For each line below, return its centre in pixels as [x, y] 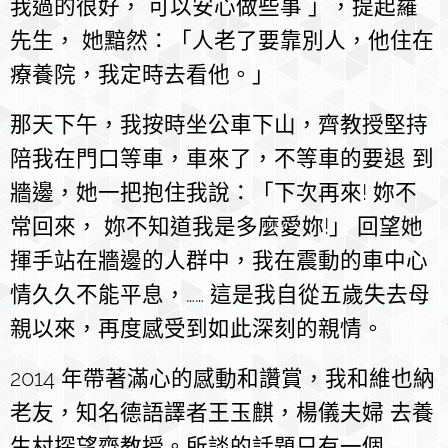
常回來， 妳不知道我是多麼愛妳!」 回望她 [216, 227]
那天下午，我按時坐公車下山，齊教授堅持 [219, 125]
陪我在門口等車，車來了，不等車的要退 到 [222, 159]
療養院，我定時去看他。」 [142, 75]
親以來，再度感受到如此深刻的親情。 [197, 329]
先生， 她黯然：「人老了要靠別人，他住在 [222, 41]
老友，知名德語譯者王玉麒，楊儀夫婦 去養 [222, 413]
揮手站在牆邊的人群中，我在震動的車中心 [219, 261]
